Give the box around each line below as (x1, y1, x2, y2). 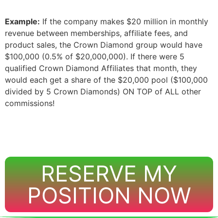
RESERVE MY (41, 160, 177, 187)
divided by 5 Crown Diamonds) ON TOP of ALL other (5, 87, 201, 96)
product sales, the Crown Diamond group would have (5, 40, 202, 50)
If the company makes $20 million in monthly (40, 17, 208, 26)
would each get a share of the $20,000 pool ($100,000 (5, 75, 208, 85)
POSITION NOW (27, 182, 191, 209)
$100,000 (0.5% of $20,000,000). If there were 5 (5, 52, 184, 61)
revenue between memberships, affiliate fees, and (5, 28, 188, 38)
